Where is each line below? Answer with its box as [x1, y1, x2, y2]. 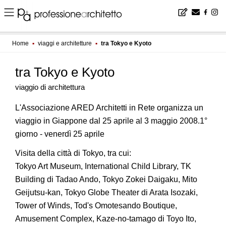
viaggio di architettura [15, 83, 85, 91]
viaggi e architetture [38, 40, 92, 47]
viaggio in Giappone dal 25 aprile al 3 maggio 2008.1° [15, 117, 207, 125]
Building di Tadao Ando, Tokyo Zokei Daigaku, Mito [15, 175, 197, 184]
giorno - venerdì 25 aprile [15, 130, 104, 138]
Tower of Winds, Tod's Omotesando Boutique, [15, 201, 177, 210]
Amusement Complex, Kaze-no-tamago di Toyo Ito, [15, 214, 196, 223]
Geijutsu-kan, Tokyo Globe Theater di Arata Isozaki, [15, 188, 198, 197]
